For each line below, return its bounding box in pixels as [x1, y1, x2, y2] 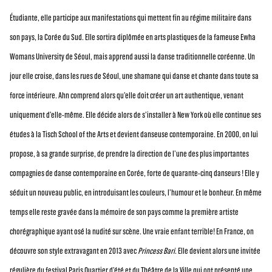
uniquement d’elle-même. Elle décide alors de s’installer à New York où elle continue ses [10, 110, 261, 120]
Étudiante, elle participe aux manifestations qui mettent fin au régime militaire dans [10, 13, 251, 22]
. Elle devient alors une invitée [175, 246, 260, 256]
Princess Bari [138, 246, 175, 256]
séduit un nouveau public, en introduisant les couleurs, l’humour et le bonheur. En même [10, 188, 262, 197]
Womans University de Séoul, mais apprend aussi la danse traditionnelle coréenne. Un [10, 52, 255, 61]
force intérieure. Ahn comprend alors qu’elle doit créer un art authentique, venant [10, 90, 243, 100]
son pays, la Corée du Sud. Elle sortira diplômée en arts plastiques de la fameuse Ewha [10, 32, 256, 42]
